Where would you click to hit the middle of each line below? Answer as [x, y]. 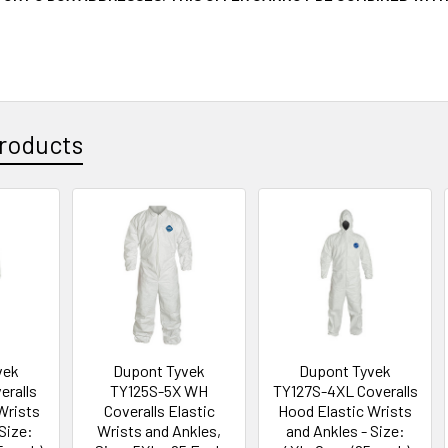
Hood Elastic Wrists [345, 410]
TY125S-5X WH [159, 390]
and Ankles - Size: [345, 430]
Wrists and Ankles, [159, 430]
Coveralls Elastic [159, 410]
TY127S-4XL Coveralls [345, 390]
